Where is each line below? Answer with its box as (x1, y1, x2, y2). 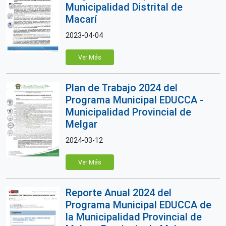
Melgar (66, 118, 97, 130)
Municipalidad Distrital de (66, 1, 183, 13)
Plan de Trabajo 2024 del (66, 82, 178, 94)
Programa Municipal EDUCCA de (66, 199, 211, 211)
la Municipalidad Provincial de (66, 211, 202, 223)
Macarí (66, 13, 97, 25)
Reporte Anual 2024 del (66, 187, 172, 199)
